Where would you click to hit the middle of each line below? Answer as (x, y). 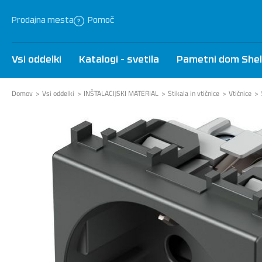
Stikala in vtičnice (194, 93)
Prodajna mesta (43, 21)
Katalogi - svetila (119, 60)
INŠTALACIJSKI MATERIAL (121, 93)
